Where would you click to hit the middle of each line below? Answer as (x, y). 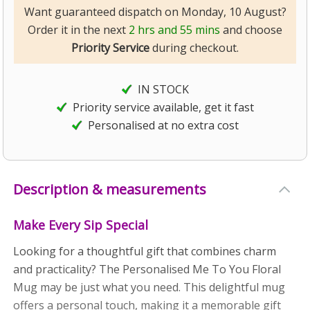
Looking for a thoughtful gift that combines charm (145, 251)
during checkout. (194, 47)
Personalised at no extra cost (163, 125)
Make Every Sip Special (81, 225)
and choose (251, 29)
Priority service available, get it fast (163, 107)
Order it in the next (78, 29)
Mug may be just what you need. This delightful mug (149, 287)
